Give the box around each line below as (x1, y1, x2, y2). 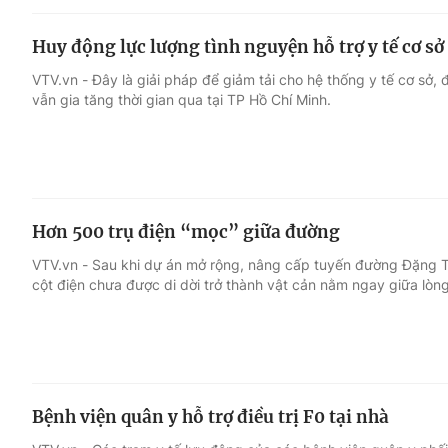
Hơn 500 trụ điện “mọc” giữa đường (32, 220, 340, 243)
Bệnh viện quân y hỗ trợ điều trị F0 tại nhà (32, 405, 389, 428)
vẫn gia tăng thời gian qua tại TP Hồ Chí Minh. (32, 91, 331, 108)
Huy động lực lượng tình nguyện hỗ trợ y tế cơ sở (32, 36, 444, 58)
